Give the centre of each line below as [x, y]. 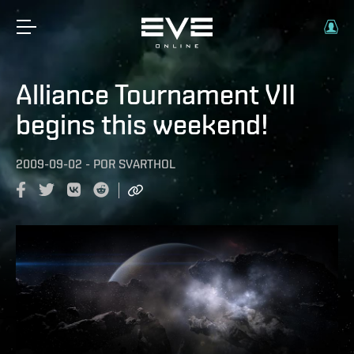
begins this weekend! [142, 124]
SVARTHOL [147, 164]
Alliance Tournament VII [156, 94]
